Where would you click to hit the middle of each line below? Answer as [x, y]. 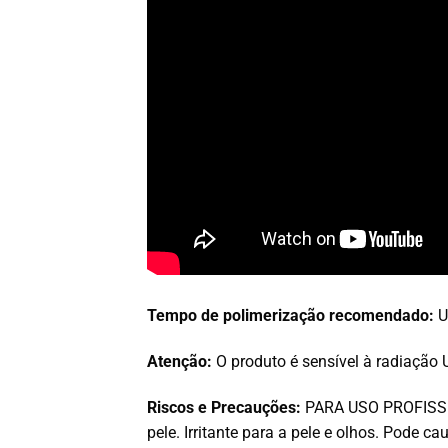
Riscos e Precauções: [224, 407]
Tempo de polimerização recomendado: [292, 315]
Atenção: [181, 361]
